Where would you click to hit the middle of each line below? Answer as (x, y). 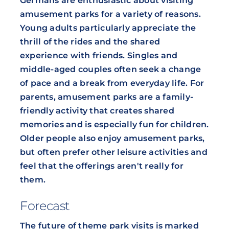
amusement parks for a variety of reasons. (110, 14)
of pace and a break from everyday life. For (112, 83)
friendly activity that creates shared (97, 111)
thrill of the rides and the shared (90, 42)
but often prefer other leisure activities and (113, 152)
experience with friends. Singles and (99, 56)
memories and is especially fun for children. (114, 125)
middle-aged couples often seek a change (110, 70)
